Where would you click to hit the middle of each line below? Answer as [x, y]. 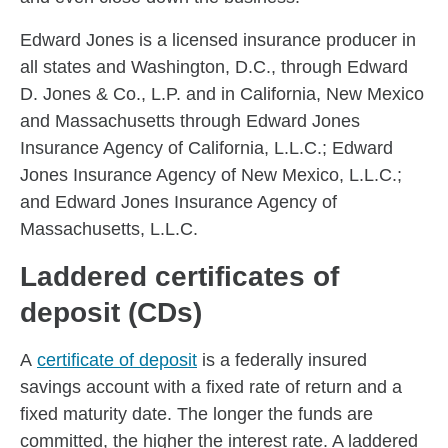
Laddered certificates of [179, 276]
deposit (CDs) [111, 312]
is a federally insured [282, 360]
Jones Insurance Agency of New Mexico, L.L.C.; [211, 175]
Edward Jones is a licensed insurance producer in [218, 40]
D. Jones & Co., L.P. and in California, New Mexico [222, 94]
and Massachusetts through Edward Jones [190, 121]
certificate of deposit [117, 360]
